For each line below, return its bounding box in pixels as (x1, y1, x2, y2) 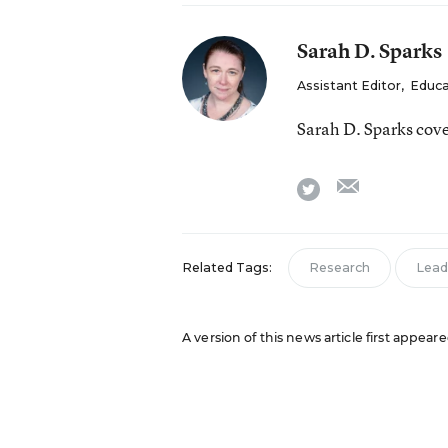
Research (308, 260, 370, 275)
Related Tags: (181, 260, 272, 275)
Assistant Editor (296, 78, 401, 93)
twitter (318, 174, 364, 196)
